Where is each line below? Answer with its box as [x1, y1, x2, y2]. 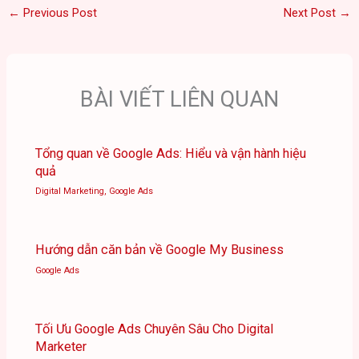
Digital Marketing [35, 186, 105, 197]
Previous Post [19, 6, 97, 21]
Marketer [35, 338, 87, 354]
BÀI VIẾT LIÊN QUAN [80, 87, 279, 113]
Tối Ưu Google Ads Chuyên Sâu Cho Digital [35, 321, 274, 337]
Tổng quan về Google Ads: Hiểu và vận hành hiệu [35, 145, 307, 161]
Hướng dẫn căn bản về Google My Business [35, 242, 284, 258]
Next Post [284, 6, 340, 21]
